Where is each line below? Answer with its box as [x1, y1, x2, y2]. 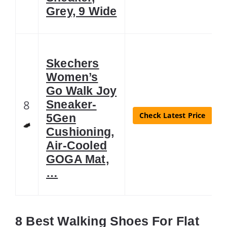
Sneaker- [46, 97, 97, 111]
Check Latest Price [139, 110, 206, 120]
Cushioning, [46, 125, 115, 138]
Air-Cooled [46, 138, 107, 152]
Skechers [46, 56, 99, 70]
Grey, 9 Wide [46, 4, 117, 18]
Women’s [46, 70, 98, 84]
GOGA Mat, [46, 152, 109, 166]
